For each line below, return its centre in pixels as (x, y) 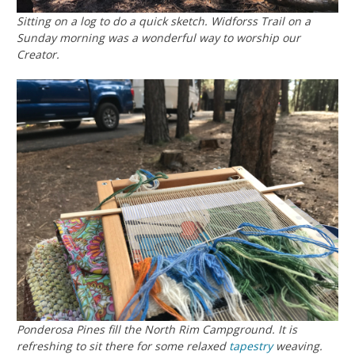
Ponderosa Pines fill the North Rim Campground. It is (157, 329)
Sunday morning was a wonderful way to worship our (158, 38)
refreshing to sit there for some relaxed (123, 345)
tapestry (251, 345)
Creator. (38, 55)
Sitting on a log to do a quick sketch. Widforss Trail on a (164, 21)
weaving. (298, 345)
